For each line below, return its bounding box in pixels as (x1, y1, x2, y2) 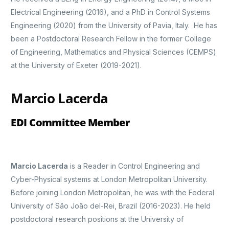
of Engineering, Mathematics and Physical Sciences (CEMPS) (11, 48, 217, 57)
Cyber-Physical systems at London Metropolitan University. (11, 175, 208, 184)
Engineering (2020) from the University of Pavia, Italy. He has (11, 21, 218, 30)
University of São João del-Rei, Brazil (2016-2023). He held (11, 201, 211, 211)
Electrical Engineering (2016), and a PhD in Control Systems (11, 8, 211, 17)
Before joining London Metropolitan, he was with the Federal (11, 188, 215, 197)
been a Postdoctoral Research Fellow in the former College (11, 34, 212, 43)
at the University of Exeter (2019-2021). (11, 61, 144, 70)
